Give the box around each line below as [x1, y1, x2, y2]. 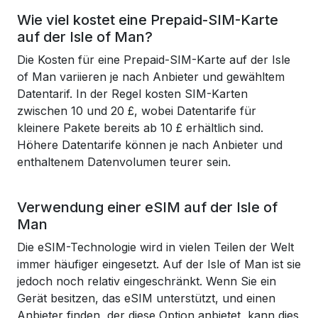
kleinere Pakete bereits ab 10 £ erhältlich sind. [17, 121, 263, 135]
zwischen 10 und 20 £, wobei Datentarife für [17, 104, 256, 118]
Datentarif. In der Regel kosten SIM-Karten [17, 87, 248, 101]
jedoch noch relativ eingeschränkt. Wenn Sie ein [17, 274, 276, 288]
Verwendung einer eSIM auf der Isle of [17, 199, 278, 216]
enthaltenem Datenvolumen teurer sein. [17, 155, 231, 169]
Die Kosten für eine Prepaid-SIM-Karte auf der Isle [17, 53, 290, 67]
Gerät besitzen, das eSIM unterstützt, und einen [17, 291, 275, 305]
